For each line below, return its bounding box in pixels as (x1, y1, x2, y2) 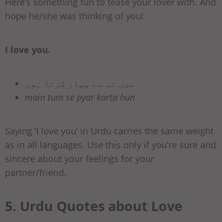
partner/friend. (5, 166, 66, 179)
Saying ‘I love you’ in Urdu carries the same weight (5, 125, 214, 137)
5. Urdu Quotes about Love (5, 197, 182, 216)
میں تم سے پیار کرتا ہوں (25, 77, 135, 90)
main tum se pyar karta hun (25, 91, 135, 104)
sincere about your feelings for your (5, 153, 154, 165)
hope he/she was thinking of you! (5, 10, 144, 22)
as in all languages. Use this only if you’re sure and (5, 139, 216, 151)
